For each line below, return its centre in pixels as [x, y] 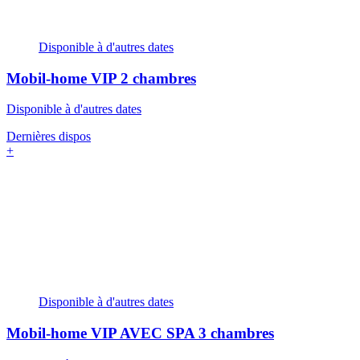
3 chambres [236, 333]
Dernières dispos [49, 137]
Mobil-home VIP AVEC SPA [102, 333]
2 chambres [158, 78]
